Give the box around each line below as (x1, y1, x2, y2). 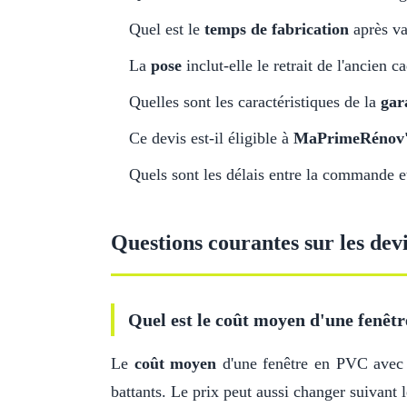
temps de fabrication (204, 20, 349, 38)
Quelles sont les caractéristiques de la (129, 93, 381, 111)
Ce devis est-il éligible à (129, 129, 293, 147)
